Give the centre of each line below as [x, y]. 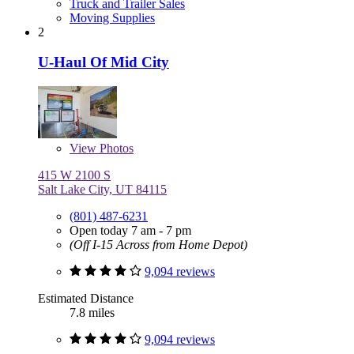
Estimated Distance [86, 299]
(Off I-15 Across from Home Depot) [158, 245]
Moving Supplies [112, 17]
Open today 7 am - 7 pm [130, 231]
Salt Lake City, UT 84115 [102, 190]
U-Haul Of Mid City [104, 62]
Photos [115, 149]
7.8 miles [92, 313]
